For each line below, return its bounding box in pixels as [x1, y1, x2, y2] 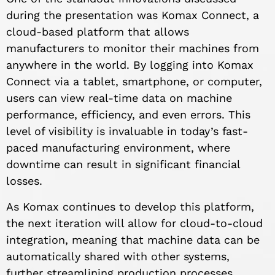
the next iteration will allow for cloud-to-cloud [6, 216, 263, 230]
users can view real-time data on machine [6, 91, 232, 105]
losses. [6, 174, 42, 188]
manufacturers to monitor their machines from [6, 42, 259, 55]
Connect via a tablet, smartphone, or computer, [6, 75, 262, 88]
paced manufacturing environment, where [6, 141, 230, 155]
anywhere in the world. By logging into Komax [6, 58, 254, 72]
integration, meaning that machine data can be [6, 233, 260, 246]
